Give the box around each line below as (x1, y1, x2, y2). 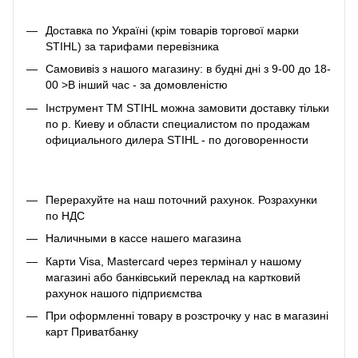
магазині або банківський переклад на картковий (46, 270, 300, 284)
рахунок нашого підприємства (46, 286, 202, 300)
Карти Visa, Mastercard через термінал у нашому (46, 254, 301, 268)
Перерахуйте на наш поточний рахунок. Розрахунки (46, 193, 317, 206)
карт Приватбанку (46, 325, 138, 339)
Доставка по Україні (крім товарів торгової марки (46, 23, 299, 37)
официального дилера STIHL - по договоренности (46, 133, 308, 146)
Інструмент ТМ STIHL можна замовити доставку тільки (46, 101, 329, 114)
